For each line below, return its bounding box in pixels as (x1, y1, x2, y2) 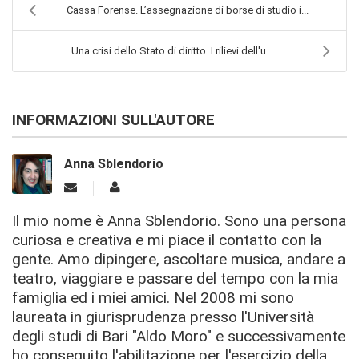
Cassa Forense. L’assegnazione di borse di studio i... (66, 3, 309, 16)
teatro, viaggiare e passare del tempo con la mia (12, 268, 338, 288)
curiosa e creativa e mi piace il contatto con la (12, 230, 321, 249)
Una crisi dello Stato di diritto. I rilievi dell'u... (71, 44, 273, 57)
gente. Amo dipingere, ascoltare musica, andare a (12, 249, 345, 268)
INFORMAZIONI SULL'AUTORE (12, 110, 215, 129)
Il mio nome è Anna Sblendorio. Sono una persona (12, 211, 346, 230)
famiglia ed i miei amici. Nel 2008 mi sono (12, 288, 294, 307)
